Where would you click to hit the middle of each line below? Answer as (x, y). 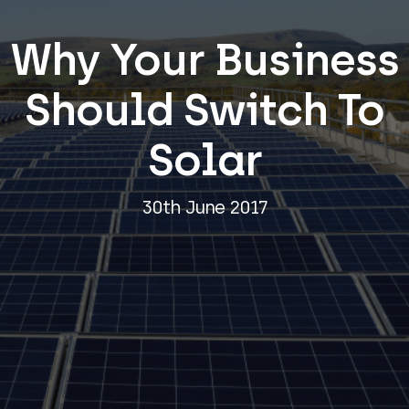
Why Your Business (204, 59)
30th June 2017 (204, 207)
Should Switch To (204, 109)
